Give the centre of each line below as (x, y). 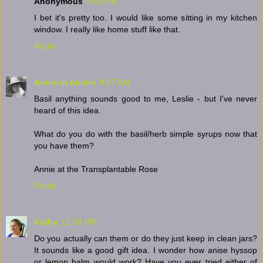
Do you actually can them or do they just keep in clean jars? (146, 238)
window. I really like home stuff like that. (107, 29)
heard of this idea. (68, 110)
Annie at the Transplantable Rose (96, 169)
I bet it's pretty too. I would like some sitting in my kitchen (146, 17)
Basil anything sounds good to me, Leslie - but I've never (146, 98)
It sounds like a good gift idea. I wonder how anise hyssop (146, 250)
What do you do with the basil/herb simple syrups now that (146, 134)
